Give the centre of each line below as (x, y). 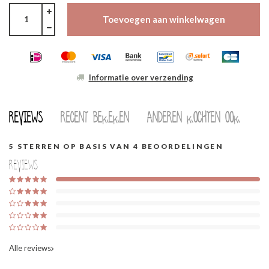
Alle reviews (30, 248)
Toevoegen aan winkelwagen (164, 19)
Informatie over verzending (141, 77)
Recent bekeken (95, 117)
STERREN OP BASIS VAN (74, 146)
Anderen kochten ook (194, 117)
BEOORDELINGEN (181, 146)
